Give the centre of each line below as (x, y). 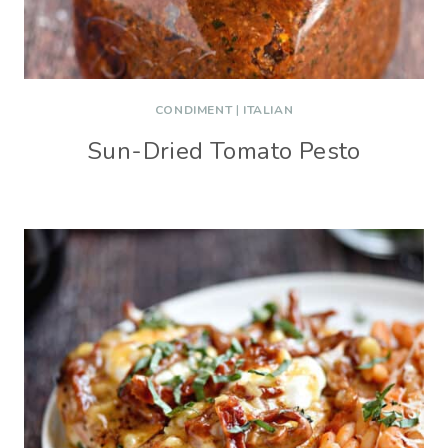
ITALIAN (268, 110)
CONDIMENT (193, 110)
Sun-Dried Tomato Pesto (224, 151)
